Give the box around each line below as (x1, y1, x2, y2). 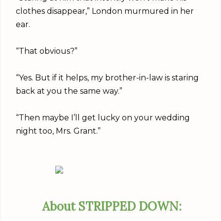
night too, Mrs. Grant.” (16, 126, 101, 136)
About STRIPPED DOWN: (39, 199, 182, 214)
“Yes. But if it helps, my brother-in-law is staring (16, 73, 199, 82)
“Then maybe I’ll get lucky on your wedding (16, 113, 190, 122)
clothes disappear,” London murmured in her (16, 6, 194, 16)
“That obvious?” (16, 46, 77, 56)
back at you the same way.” (16, 86, 122, 96)
